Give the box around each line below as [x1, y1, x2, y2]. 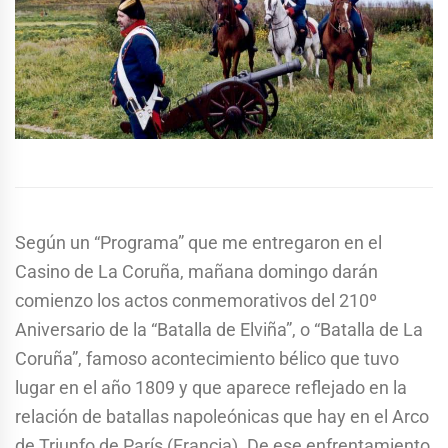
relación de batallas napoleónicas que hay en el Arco [15, 406, 429, 428]
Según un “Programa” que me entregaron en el [15, 232, 382, 254]
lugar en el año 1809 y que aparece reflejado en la [15, 377, 407, 399]
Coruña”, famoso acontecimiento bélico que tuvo [15, 348, 399, 370]
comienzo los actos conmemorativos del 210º [15, 290, 377, 312]
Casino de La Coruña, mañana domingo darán [15, 261, 378, 283]
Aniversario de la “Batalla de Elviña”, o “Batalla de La [15, 319, 423, 341]
